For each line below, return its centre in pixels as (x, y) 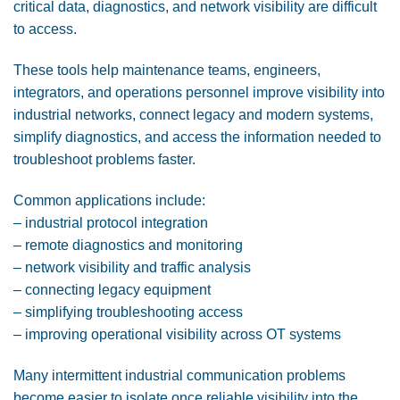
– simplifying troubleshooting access (128, 312)
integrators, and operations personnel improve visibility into (199, 92)
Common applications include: (109, 200)
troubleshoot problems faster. (104, 159)
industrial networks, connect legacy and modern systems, (193, 114)
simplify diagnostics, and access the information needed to (197, 137)
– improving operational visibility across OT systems (177, 334)
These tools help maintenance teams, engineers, (167, 70)
